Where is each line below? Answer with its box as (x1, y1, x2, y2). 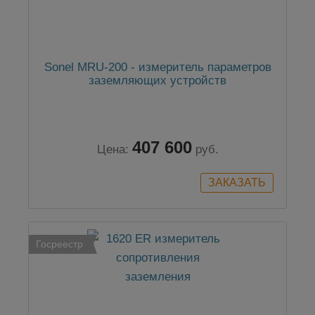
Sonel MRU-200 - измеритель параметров (44, 60, 271, 75)
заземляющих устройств (89, 74, 226, 88)
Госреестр (36, 238, 83, 250)
